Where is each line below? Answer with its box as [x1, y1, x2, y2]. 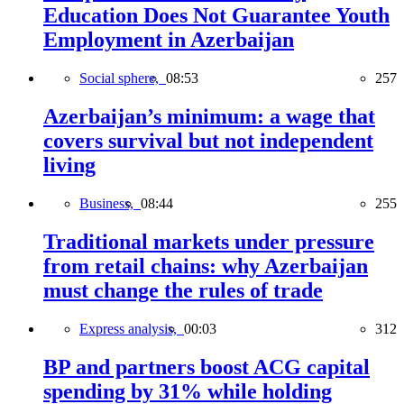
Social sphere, [79, 70, 166, 87]
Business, [79, 195, 141, 211]
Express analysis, [79, 320, 184, 336]
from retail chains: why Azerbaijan [43, 253, 368, 278]
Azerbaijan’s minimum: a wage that [43, 105, 375, 129]
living [43, 153, 96, 178]
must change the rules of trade [43, 278, 323, 302]
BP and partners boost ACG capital [43, 354, 370, 379]
